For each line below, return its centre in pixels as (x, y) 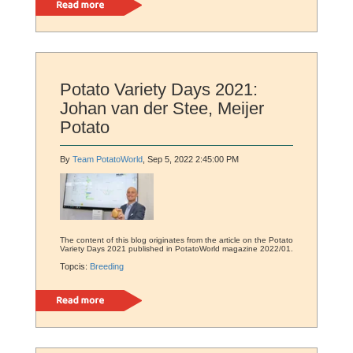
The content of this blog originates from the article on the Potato (176, 240)
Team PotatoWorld (108, 160)
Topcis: (75, 267)
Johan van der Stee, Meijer (162, 109)
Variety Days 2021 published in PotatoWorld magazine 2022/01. (176, 249)
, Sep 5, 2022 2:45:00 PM (191, 160)
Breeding (107, 267)
